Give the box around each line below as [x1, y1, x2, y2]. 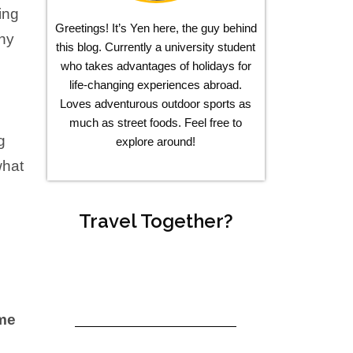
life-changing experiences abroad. [69, 78, 243, 92]
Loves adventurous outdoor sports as [60, 97, 252, 111]
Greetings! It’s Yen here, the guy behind [54, 21, 257, 35]
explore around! [116, 135, 196, 149]
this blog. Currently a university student [56, 40, 256, 54]
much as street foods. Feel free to [69, 116, 243, 130]
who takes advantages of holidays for [60, 59, 251, 73]
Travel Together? [78, 209, 233, 232]
